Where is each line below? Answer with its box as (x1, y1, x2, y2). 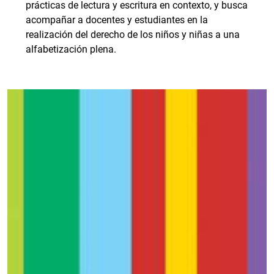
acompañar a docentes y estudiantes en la (26, 14, 208, 26)
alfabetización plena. (26, 43, 116, 55)
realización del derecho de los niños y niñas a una (26, 29, 240, 40)
